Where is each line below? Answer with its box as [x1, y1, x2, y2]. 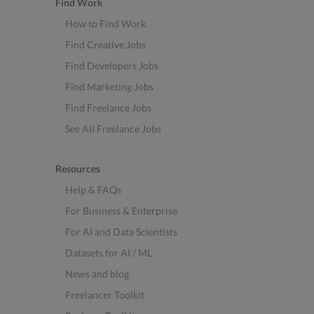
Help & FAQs [64, 184, 121, 196]
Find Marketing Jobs [64, 81, 153, 93]
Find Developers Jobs [64, 60, 158, 72]
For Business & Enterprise [64, 205, 177, 217]
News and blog [64, 268, 129, 280]
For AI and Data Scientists [64, 226, 177, 238]
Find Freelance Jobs [64, 102, 151, 114]
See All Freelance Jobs [64, 123, 161, 135]
